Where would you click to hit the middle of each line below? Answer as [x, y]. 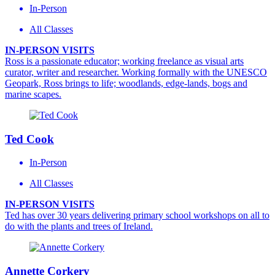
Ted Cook [29, 139]
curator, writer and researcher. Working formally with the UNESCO [136, 72]
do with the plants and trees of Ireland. [79, 227]
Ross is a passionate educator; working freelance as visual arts [124, 61]
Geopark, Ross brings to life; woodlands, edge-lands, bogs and [126, 83]
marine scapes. [33, 94]
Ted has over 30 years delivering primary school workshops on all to [137, 215]
